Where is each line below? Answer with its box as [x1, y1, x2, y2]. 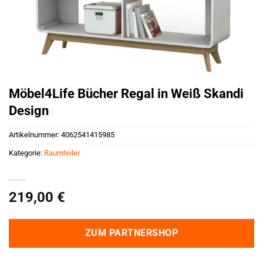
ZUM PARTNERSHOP [85, 227, 178, 238]
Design [9, 103, 49, 118]
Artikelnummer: [9, 130, 61, 140]
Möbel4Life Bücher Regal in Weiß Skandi [9, 86, 244, 101]
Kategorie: [9, 149, 44, 158]
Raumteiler [44, 149, 80, 158]
